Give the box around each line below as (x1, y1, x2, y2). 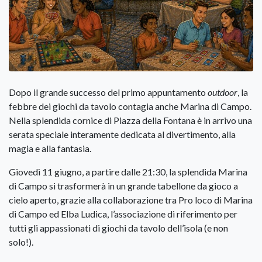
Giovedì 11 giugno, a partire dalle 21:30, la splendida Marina (9, 166, 247, 178)
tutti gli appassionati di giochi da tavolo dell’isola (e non (9, 222, 228, 234)
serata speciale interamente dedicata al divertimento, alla (9, 129, 236, 140)
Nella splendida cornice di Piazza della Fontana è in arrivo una (9, 115, 252, 126)
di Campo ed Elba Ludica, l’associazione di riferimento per (9, 208, 237, 220)
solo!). (9, 236, 33, 248)
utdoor (212, 87, 237, 98)
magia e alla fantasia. (9, 143, 91, 154)
